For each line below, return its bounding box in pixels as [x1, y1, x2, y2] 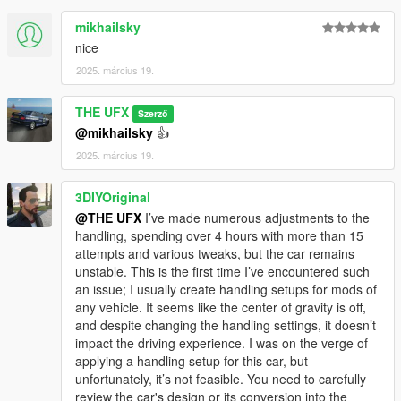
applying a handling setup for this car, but [75, 352, 308, 371]
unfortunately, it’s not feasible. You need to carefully [75, 370, 366, 388]
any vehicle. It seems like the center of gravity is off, [75, 298, 366, 317]
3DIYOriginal [75, 188, 150, 207]
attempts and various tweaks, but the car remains [75, 244, 354, 263]
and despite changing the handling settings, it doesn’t [75, 316, 376, 335]
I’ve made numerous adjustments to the [141, 209, 370, 227]
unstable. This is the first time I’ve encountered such [75, 262, 370, 281]
